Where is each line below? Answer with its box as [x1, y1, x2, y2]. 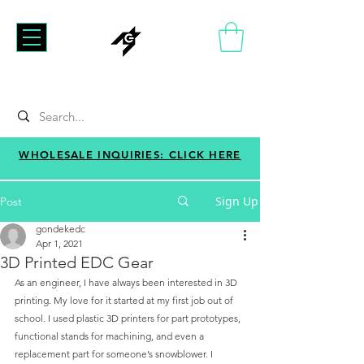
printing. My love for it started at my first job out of [15, 293, 236, 306]
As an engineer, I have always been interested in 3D [15, 275, 240, 288]
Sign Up [215, 193, 258, 209]
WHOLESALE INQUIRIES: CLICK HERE [19, 147, 241, 161]
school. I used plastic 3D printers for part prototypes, [15, 311, 243, 324]
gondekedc [36, 222, 85, 235]
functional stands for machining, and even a [15, 329, 206, 342]
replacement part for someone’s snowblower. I [15, 347, 215, 360]
